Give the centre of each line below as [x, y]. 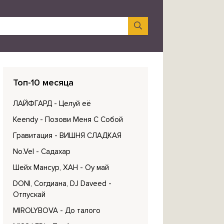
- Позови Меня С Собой [81, 119]
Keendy [25, 119]
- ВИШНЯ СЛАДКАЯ [88, 135]
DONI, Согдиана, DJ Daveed [60, 183]
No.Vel [23, 151]
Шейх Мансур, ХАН [45, 167]
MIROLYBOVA [35, 210]
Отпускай [29, 194]
